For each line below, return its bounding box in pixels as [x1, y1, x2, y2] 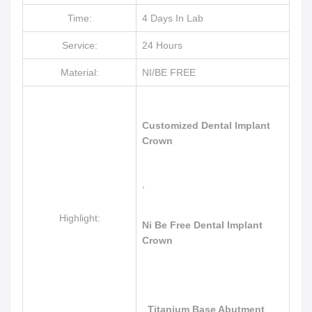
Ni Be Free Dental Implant [142, 219, 263, 231]
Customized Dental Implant [142, 120, 270, 131]
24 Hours [142, 40, 182, 51]
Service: [62, 40, 97, 51]
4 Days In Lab [142, 13, 203, 24]
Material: [61, 67, 99, 78]
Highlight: [59, 212, 100, 224]
